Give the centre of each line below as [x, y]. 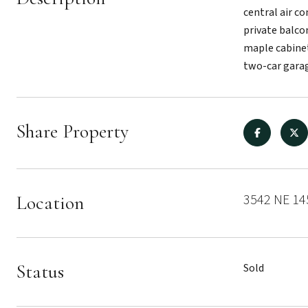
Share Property [73, 131]
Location [50, 203]
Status [40, 272]
